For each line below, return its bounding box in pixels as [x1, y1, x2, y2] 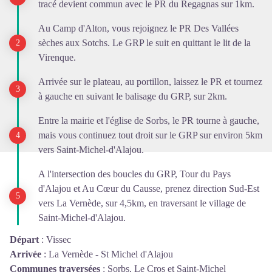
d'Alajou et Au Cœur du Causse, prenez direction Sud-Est [38, 183, 259, 194]
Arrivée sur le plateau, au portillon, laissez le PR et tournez [38, 76, 262, 87]
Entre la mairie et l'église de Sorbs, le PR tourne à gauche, [38, 115, 259, 126]
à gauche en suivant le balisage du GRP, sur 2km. [38, 91, 227, 102]
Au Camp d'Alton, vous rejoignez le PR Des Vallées [38, 23, 239, 34]
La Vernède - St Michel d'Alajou [49, 249, 173, 260]
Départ [10, 234, 39, 245]
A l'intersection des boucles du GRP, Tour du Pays [38, 169, 231, 180]
